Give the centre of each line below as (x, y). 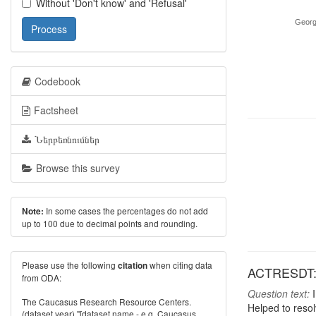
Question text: (279, 293)
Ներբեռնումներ (67, 139)
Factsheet (56, 110)
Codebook (57, 81)
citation (133, 266)
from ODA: (42, 278)
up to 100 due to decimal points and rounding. (110, 223)
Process (49, 29)
